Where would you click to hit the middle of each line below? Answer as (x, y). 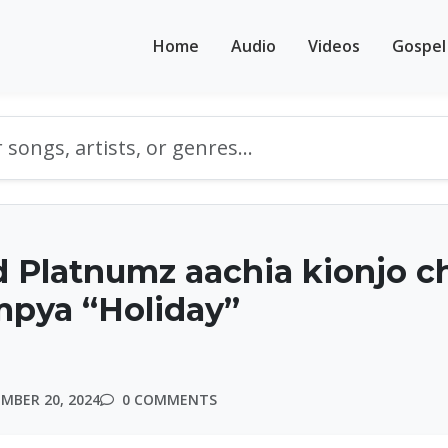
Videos (334, 45)
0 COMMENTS (167, 399)
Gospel (419, 45)
